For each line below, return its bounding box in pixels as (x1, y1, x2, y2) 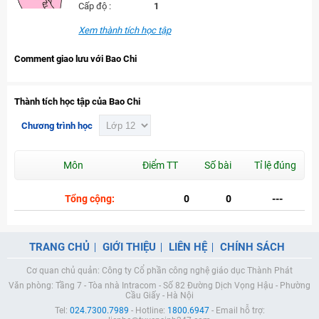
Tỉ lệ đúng (254, 159, 296, 171)
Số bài (204, 159, 231, 171)
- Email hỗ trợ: (209, 305, 265, 315)
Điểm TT (142, 159, 178, 171)
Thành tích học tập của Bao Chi (14, 96, 140, 107)
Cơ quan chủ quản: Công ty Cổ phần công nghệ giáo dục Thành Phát (26, 266, 293, 276)
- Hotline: (128, 305, 167, 315)
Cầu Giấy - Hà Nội (125, 291, 194, 300)
